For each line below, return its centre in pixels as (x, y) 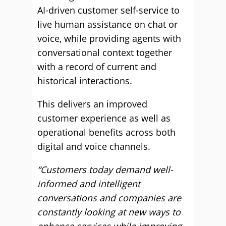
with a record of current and (97, 67)
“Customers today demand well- (105, 169)
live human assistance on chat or (107, 24)
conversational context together (105, 52)
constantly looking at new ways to (109, 212)
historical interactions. (85, 81)
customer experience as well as (104, 118)
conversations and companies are (109, 198)
